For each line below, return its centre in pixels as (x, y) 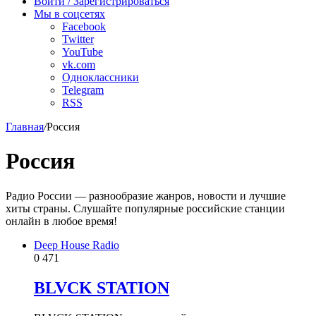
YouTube (83, 52)
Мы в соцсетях (69, 14)
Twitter (78, 39)
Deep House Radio (77, 245)
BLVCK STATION (102, 287)
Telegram (83, 90)
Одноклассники (101, 77)
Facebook (84, 26)
